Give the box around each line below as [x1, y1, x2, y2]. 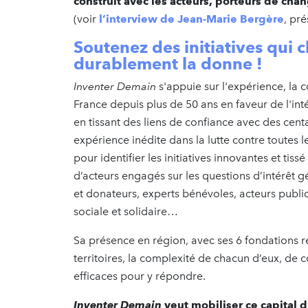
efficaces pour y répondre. [74, 269, 208, 283]
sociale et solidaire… [74, 204, 178, 218]
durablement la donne [74, 53, 252, 74]
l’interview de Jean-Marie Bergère [96, 12, 284, 25]
